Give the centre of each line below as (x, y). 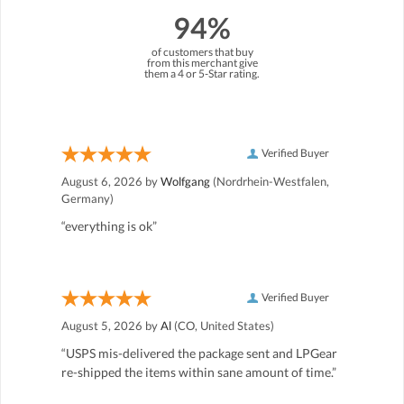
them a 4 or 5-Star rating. (202, 73)
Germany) (87, 198)
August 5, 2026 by (111, 325)
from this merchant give (202, 62)
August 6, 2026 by (111, 181)
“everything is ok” (109, 225)
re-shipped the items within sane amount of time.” (199, 372)
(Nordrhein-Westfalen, (270, 181)
